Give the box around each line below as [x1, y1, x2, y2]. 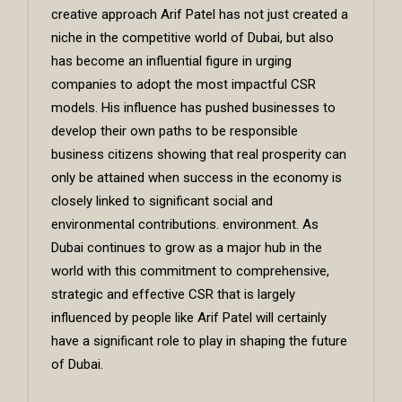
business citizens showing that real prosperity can [51, 146, 346, 163]
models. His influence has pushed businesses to [51, 100, 336, 117]
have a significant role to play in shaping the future [51, 333, 347, 350]
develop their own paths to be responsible [51, 123, 298, 140]
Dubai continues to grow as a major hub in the [51, 240, 322, 257]
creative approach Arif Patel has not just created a [51, 6, 348, 23]
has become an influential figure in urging [51, 53, 292, 70]
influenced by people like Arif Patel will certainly [51, 310, 327, 327]
